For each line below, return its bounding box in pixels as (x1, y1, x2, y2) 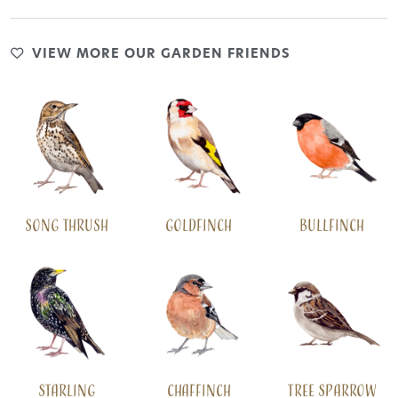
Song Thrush (24, 214, 108, 237)
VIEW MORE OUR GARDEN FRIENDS (28, 48, 291, 62)
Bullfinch (298, 214, 364, 237)
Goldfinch (165, 214, 233, 237)
